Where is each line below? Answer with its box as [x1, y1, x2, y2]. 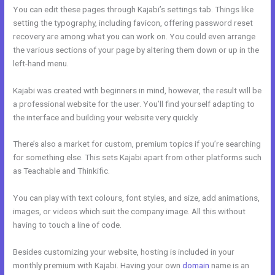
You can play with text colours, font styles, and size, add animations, [13, 193, 260, 203]
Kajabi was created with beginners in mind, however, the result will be [13, 85, 262, 95]
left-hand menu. [13, 58, 69, 68]
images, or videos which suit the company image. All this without [13, 206, 246, 217]
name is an [209, 260, 250, 271]
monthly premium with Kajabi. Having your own [13, 260, 183, 271]
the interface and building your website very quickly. [13, 112, 199, 122]
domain [182, 260, 210, 271]
